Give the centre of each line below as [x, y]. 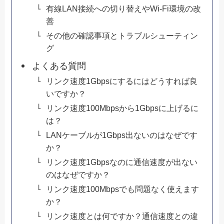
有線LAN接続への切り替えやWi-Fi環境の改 [123, 9]
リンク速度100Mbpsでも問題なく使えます [122, 189]
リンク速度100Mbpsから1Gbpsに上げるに [122, 108]
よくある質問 [59, 66]
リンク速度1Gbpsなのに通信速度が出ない [121, 162]
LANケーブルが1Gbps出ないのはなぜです [121, 135]
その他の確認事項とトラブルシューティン [122, 36]
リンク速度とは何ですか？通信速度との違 [122, 216]
